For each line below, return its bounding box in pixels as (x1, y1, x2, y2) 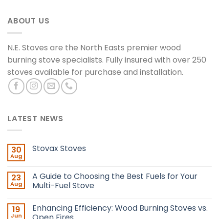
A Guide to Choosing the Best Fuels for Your (32, 171, 197, 182)
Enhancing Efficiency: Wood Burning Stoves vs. (32, 202, 208, 214)
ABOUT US (7, 15, 50, 27)
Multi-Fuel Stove (32, 180, 94, 192)
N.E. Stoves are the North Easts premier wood (7, 42, 181, 53)
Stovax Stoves (32, 143, 86, 154)
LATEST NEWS (7, 112, 64, 124)
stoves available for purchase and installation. (7, 66, 183, 78)
